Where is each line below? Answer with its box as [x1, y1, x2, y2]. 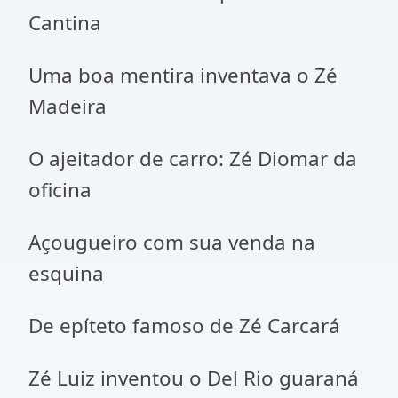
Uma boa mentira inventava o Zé [28, 61, 338, 89]
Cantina [28, 9, 101, 36]
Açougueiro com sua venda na [28, 228, 315, 256]
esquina [28, 259, 104, 287]
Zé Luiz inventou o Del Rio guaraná [28, 364, 359, 392]
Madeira [28, 92, 107, 120]
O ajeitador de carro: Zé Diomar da [28, 145, 357, 172]
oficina [28, 176, 92, 203]
